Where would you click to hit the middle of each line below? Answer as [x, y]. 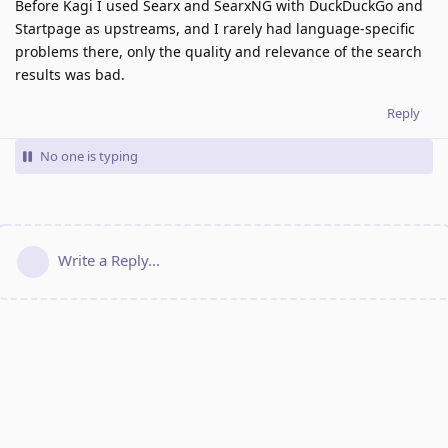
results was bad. [70, 74]
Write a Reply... [109, 259]
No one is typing [89, 155]
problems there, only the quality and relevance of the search [218, 51]
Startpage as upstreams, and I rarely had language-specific [215, 28]
